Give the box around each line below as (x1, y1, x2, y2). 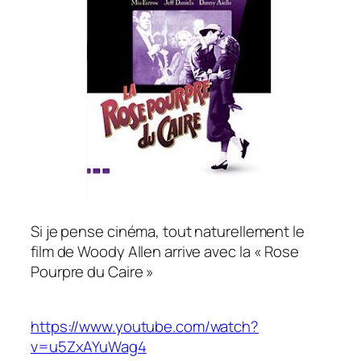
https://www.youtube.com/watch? (31, 316, 259, 338)
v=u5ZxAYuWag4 (31, 336, 147, 358)
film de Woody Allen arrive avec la (31, 240, 251, 262)
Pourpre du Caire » (31, 260, 155, 282)
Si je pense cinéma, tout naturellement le (31, 220, 305, 242)
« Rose (250, 240, 299, 262)
